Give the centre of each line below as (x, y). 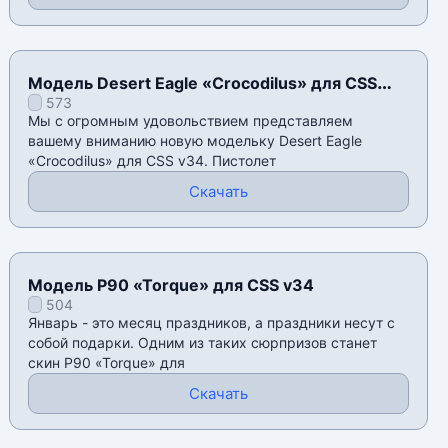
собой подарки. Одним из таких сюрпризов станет (203, 343)
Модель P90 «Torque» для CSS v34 (171, 285)
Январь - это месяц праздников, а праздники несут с (212, 323)
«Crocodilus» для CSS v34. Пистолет (152, 161)
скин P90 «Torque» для (107, 363)
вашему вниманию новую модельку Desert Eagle (195, 141)
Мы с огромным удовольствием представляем (191, 121)
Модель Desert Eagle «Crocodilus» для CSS (203, 83)
